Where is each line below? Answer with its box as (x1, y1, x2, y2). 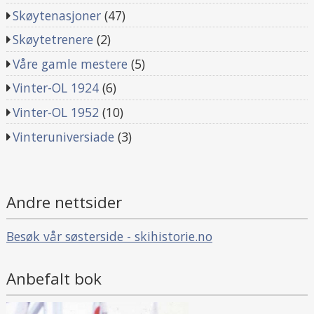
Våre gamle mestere (13, 55, 128, 72)
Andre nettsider (6, 191, 122, 214)
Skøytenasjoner (13, 6, 102, 24)
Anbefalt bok (6, 267, 102, 289)
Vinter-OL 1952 (13, 103, 100, 121)
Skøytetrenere (13, 31, 94, 48)
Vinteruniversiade (13, 128, 115, 145)
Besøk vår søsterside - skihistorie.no (6, 228, 212, 245)
